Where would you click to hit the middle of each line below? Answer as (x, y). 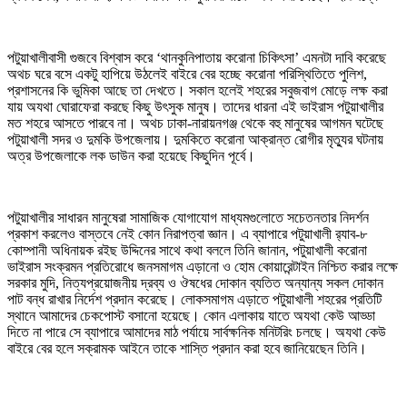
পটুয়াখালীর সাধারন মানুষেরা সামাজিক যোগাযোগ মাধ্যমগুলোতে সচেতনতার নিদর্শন (188, 218)
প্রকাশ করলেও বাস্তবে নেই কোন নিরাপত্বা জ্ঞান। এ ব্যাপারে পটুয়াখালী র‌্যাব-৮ (187, 234)
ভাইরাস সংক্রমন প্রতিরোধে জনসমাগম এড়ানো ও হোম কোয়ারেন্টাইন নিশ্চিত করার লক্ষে (203, 267)
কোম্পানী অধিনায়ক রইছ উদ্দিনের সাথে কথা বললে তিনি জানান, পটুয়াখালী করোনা (187, 251)
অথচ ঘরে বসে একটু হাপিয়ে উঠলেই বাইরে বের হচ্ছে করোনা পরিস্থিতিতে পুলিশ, (187, 74)
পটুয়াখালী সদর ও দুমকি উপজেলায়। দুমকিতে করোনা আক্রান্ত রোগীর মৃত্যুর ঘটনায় (195, 140)
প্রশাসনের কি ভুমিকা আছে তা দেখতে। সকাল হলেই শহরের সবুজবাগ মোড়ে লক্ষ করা (198, 91)
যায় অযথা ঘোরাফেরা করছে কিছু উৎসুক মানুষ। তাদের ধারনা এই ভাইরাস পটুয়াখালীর (195, 107)
